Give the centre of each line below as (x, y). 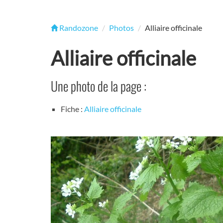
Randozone (78, 28)
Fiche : (72, 109)
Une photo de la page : (99, 86)
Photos (121, 28)
